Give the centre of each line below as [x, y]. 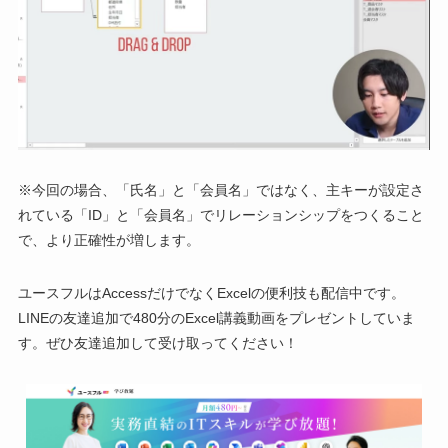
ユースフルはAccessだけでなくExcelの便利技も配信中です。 [211, 293]
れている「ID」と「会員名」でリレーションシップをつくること [220, 215]
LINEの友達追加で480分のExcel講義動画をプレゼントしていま [216, 318]
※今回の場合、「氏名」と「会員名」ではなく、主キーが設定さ [220, 190]
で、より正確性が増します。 [108, 240]
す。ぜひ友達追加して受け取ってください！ [157, 343]
